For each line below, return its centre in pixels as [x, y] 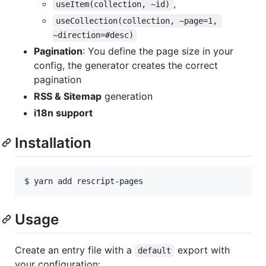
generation [127, 96]
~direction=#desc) [93, 35]
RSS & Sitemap [68, 96]
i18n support [63, 113]
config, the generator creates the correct [126, 65]
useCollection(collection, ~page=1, [139, 20]
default [155, 251]
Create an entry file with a [75, 250]
